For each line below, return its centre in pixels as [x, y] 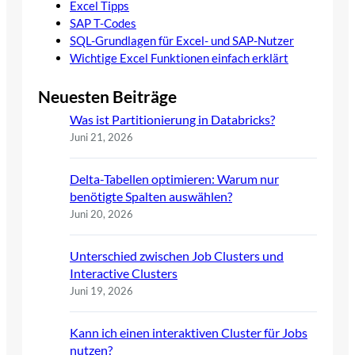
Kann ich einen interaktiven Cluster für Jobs [189, 332]
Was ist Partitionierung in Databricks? [172, 119]
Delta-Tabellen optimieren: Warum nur [174, 178]
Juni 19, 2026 [101, 290]
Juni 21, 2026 [101, 137]
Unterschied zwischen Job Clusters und [177, 255]
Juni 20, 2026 [101, 214]
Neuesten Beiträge [107, 96]
